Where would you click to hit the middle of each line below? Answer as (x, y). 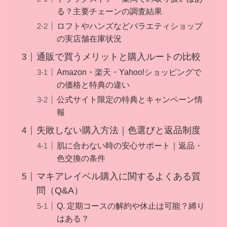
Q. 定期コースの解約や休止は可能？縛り (130, 206)
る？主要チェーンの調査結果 (109, 11)
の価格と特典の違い (93, 85)
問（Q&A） (60, 191)
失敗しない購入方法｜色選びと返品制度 (118, 130)
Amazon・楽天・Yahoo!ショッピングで (129, 72)
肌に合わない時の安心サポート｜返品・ (129, 146)
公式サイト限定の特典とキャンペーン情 (129, 100)
